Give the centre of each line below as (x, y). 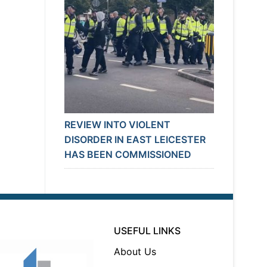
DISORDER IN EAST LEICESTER (135, 140)
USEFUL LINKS (148, 231)
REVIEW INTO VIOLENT (117, 125)
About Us (135, 252)
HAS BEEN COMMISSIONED (128, 155)
